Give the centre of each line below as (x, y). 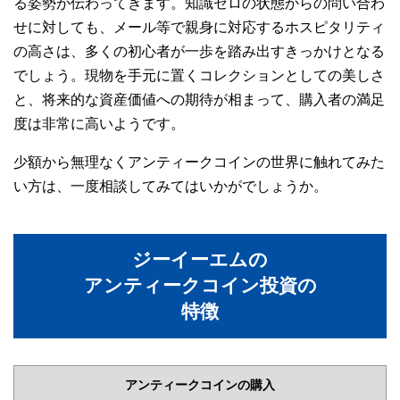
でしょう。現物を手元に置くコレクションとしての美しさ (199, 75)
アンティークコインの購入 (200, 385)
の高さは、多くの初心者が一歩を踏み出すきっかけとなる (199, 51)
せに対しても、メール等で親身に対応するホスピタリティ (199, 27)
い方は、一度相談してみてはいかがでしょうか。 (171, 186)
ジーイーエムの (200, 260)
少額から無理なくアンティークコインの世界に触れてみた (199, 162)
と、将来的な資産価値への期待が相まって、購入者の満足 (199, 100)
